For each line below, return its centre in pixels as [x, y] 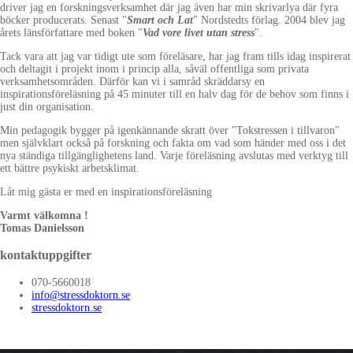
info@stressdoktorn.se [81, 295]
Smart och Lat [160, 20]
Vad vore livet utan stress [199, 32]
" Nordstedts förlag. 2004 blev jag [269, 20]
